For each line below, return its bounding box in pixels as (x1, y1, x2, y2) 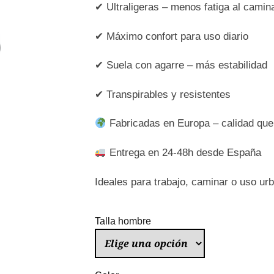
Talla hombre (94, 216, 151, 227)
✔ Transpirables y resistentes (94, 88, 231, 100)
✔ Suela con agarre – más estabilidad (94, 59, 267, 72)
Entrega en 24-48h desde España (106, 147, 261, 158)
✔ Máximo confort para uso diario (94, 30, 248, 42)
